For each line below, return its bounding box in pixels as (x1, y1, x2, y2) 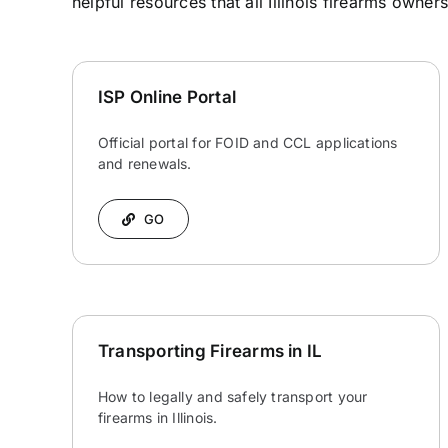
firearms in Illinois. (97, 409, 218, 427)
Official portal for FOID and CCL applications (97, 134, 398, 152)
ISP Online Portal (97, 87, 237, 108)
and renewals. (97, 155, 192, 173)
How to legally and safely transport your (97, 388, 368, 406)
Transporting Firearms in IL (97, 341, 323, 362)
